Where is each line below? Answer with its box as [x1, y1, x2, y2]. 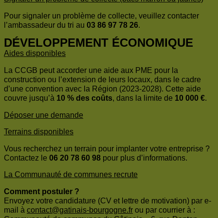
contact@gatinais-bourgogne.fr [27, 206, 133, 215]
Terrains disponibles [4, 127, 73, 136]
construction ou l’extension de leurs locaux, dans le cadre [4, 75, 201, 84]
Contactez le [4, 154, 49, 163]
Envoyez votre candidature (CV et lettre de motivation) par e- [4, 197, 211, 205]
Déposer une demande [4, 111, 83, 120]
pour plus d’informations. [101, 154, 187, 163]
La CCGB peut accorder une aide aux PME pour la [4, 66, 178, 75]
